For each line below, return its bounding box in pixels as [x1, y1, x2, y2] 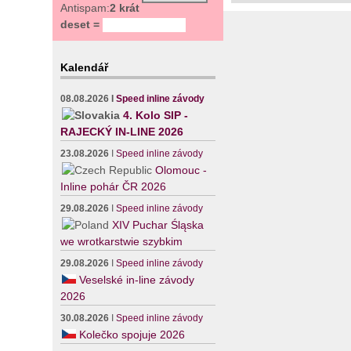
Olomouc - [155, 164, 208, 177]
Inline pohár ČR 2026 [60, 180, 167, 194]
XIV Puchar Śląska [112, 219, 204, 232]
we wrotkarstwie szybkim [60, 235, 183, 248]
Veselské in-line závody [79, 273, 195, 287]
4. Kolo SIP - [123, 109, 189, 122]
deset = [60, 17, 103, 31]
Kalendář [60, 60, 109, 74]
